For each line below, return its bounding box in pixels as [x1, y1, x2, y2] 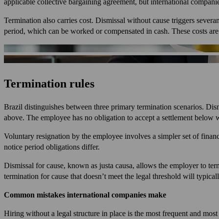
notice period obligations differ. [4, 142, 100, 151]
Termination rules [4, 77, 94, 90]
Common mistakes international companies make [4, 190, 166, 199]
